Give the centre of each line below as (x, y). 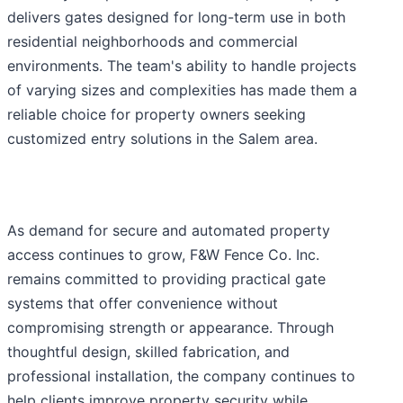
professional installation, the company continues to (181, 376)
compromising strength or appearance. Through (170, 328)
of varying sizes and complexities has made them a (182, 90)
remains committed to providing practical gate (166, 279)
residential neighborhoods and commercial (152, 42)
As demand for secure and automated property (169, 231)
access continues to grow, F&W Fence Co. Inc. (163, 255)
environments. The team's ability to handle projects (182, 66)
